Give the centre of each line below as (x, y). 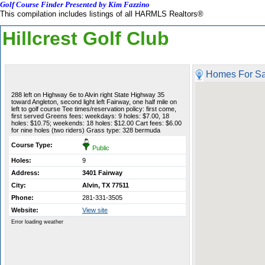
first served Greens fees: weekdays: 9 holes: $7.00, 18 (90, 116)
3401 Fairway (102, 173)
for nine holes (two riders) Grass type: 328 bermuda (86, 130)
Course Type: (32, 145)
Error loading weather (37, 222)
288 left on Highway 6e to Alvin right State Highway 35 (88, 95)
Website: (25, 210)
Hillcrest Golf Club (86, 38)
